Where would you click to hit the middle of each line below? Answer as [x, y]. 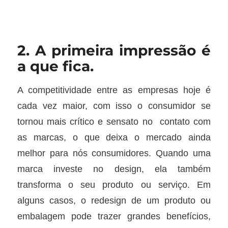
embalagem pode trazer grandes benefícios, [114, 216]
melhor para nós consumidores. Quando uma [114, 153]
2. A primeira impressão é [114, 50]
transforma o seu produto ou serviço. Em [114, 185]
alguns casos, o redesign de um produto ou [114, 201]
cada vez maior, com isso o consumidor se [114, 106]
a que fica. [55, 66]
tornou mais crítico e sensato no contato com [114, 122]
